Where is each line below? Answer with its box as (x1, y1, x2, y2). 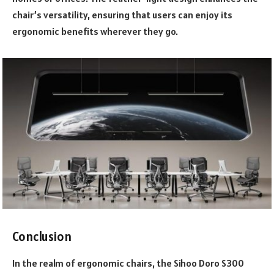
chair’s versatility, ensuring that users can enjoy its (12, 9, 232, 21)
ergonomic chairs (77, 257, 152, 270)
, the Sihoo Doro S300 (152, 257, 244, 270)
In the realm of (12, 257, 77, 270)
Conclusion (12, 228, 72, 245)
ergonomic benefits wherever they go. (12, 25, 178, 38)
